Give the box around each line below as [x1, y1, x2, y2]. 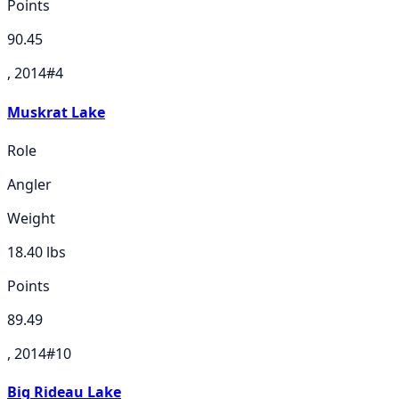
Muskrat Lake [7, 102, 105, 122]
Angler [7, 174, 52, 194]
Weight [7, 208, 55, 228]
